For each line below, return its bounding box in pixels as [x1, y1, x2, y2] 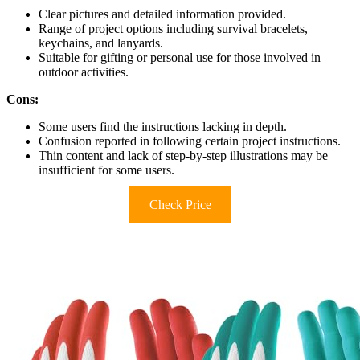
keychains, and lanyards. [39, 35, 163, 50]
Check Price [149, 197, 211, 211]
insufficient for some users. [39, 162, 174, 177]
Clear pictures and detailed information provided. [39, 6, 286, 21]
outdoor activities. [39, 64, 129, 79]
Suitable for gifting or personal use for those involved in [39, 50, 321, 64]
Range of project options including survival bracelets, [39, 21, 308, 35]
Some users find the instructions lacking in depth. [39, 119, 287, 133]
